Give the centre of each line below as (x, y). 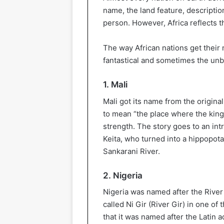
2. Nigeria (123, 175)
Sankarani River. (131, 151)
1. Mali (115, 85)
